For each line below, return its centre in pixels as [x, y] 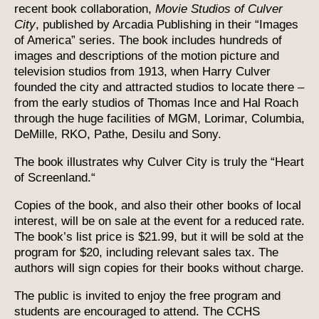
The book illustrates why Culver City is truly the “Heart [159, 162]
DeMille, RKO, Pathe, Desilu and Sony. [118, 134]
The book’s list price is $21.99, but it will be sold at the [159, 236]
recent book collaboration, [85, 9]
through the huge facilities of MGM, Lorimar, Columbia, [159, 118]
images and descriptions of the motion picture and [147, 56]
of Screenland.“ [55, 177]
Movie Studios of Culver [219, 9]
